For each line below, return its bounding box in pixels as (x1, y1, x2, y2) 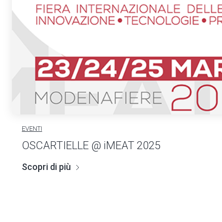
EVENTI (22, 125, 42, 133)
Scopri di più (22, 162, 71, 172)
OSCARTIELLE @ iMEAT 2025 (22, 139, 161, 152)
